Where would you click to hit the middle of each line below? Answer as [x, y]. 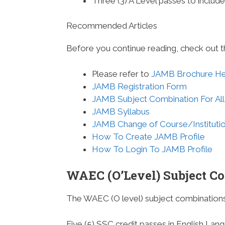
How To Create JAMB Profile [148, 136]
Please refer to [122, 74]
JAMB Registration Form [139, 86]
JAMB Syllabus [121, 111]
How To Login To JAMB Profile [152, 149]
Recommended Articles [112, 26]
